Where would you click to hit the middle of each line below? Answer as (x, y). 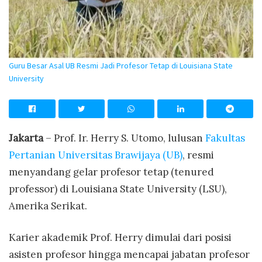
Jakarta (26, 138)
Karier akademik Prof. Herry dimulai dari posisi (120, 238)
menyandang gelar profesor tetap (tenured (111, 172)
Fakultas (225, 138)
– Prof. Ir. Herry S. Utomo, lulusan (124, 138)
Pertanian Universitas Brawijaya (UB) (96, 155)
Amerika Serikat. (48, 206)
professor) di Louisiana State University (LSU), (118, 189)
